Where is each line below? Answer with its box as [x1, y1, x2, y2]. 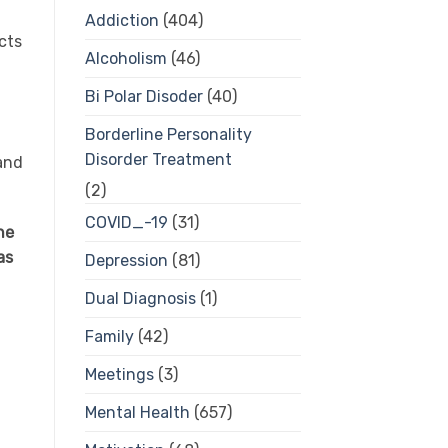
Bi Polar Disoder [84, 87, 203, 107]
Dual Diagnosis [84, 289, 196, 309]
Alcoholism [84, 49, 167, 69]
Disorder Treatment [84, 150, 232, 170]
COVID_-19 [84, 213, 168, 233]
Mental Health [84, 403, 190, 423]
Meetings [84, 365, 154, 385]
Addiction [84, 11, 159, 31]
